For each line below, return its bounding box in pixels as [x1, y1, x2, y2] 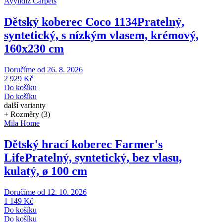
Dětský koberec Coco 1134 [4, 15, 137, 29]
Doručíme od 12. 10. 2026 [4, 187, 87, 196]
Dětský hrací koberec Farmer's [4, 137, 163, 151]
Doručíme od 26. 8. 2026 [4, 65, 83, 74]
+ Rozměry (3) [4, 110, 50, 119]
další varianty [4, 101, 46, 110]
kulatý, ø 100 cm [4, 164, 87, 177]
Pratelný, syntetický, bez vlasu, [25, 151, 182, 164]
